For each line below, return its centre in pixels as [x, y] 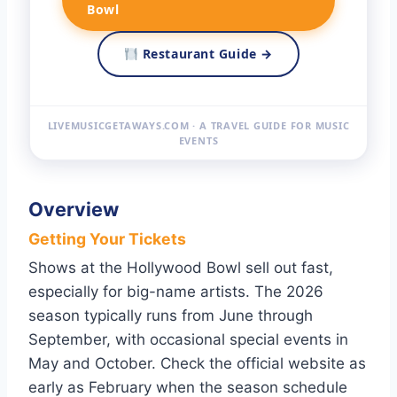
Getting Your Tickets [107, 239]
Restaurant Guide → [206, 54]
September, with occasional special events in [188, 340]
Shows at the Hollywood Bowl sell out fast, [181, 268]
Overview [74, 209]
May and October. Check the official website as [197, 364]
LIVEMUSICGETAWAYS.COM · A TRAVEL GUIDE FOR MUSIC [198, 126]
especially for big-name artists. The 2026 [176, 292]
